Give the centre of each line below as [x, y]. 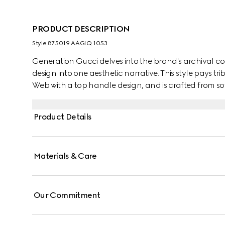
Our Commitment [67, 195]
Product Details [63, 117]
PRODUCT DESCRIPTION [81, 29]
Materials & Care [65, 156]
